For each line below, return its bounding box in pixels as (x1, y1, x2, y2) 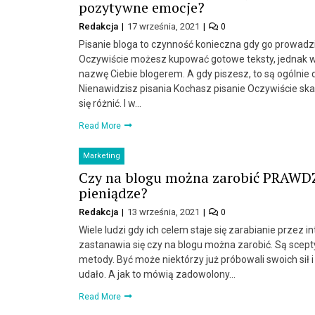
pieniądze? (79, 183, 148, 202)
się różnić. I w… (79, 97, 141, 109)
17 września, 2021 (127, 20, 202, 32)
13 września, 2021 (127, 206, 202, 217)
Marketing (83, 150, 120, 160)
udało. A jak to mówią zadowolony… (79, 268, 236, 280)
